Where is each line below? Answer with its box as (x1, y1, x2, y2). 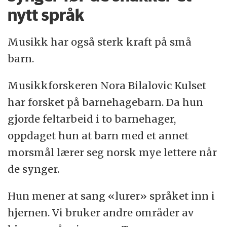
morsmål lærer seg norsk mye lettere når (8, 146, 217, 159)
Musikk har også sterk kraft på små (8, 35, 192, 49)
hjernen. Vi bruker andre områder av (8, 206, 194, 219)
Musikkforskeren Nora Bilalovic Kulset (8, 79, 207, 92)
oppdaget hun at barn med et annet (8, 129, 189, 142)
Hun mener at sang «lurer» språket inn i (8, 190, 215, 203)
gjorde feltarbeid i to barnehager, (8, 112, 176, 126)
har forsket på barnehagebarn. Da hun (8, 96, 204, 109)
